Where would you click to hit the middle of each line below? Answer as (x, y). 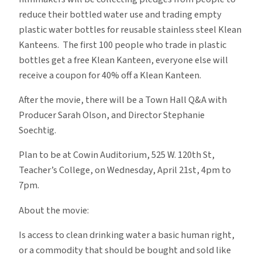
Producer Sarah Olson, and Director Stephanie (112, 116)
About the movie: (54, 210)
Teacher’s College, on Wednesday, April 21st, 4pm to (125, 170)
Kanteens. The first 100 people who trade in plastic (123, 45)
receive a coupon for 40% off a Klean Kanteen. (110, 75)
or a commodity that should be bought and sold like (125, 250)
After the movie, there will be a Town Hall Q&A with (123, 100)
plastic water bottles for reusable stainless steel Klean (130, 30)
